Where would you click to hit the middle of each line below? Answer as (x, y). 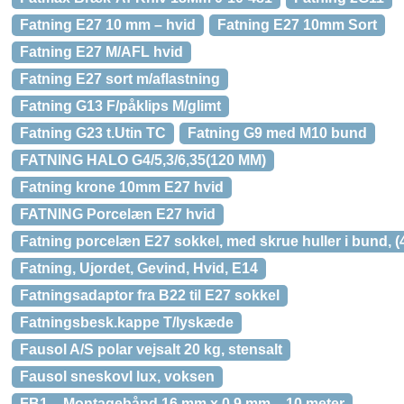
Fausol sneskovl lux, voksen (117, 376)
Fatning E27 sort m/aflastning (120, 79)
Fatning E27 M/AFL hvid (101, 52)
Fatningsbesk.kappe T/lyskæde (127, 322)
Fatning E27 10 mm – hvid (108, 25)
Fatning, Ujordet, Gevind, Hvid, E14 (139, 268)
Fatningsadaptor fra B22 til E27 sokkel (150, 295)
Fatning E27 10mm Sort (297, 25)
